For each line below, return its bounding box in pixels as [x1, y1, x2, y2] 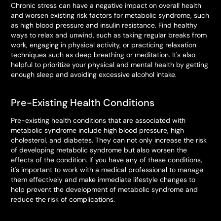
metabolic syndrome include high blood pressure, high [11, 126, 184, 135]
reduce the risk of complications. [11, 195, 115, 204]
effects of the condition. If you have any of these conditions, [11, 155, 203, 164]
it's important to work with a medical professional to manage [11, 165, 204, 174]
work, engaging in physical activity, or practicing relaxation [11, 40, 197, 49]
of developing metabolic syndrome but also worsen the [11, 146, 187, 154]
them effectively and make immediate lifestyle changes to [11, 175, 196, 184]
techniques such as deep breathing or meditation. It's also [11, 50, 196, 59]
